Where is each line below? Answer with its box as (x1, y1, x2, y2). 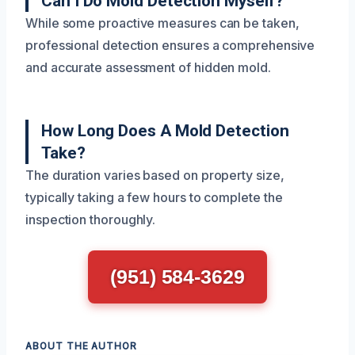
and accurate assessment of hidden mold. (25, 59, 271, 75)
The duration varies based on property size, (25, 167, 284, 183)
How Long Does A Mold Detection (41, 121, 289, 140)
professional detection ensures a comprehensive (25, 37, 315, 53)
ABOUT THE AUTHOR (25, 341, 138, 352)
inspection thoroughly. (25, 212, 156, 227)
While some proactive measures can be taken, (25, 15, 300, 31)
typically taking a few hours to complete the (25, 189, 283, 205)
